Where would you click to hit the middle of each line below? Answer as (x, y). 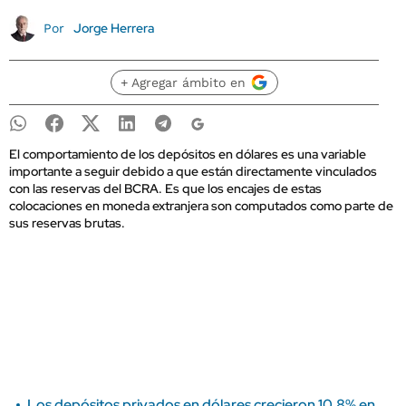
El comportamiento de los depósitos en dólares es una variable (188, 154)
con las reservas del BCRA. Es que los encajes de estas (165, 188)
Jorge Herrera (113, 28)
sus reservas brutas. (67, 223)
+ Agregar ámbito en (183, 82)
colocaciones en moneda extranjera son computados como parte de (201, 206)
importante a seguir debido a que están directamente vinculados (193, 171)
